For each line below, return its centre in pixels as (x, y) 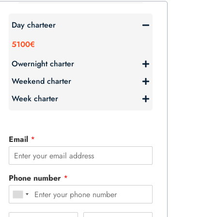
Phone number (36, 178)
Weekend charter (41, 81)
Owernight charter (43, 64)
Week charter (35, 99)
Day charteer (34, 25)
